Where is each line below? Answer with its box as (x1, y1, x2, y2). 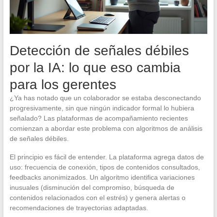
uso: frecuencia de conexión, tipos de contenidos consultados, (9, 163, 200, 171)
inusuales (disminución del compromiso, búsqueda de (9, 184, 174, 192)
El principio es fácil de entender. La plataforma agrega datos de (9, 153, 204, 161)
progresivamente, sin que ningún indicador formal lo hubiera (9, 104, 194, 112)
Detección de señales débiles (9, 43, 189, 59)
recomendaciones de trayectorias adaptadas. (9, 204, 148, 212)
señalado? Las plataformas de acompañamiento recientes (9, 114, 188, 123)
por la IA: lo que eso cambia (9, 60, 181, 76)
